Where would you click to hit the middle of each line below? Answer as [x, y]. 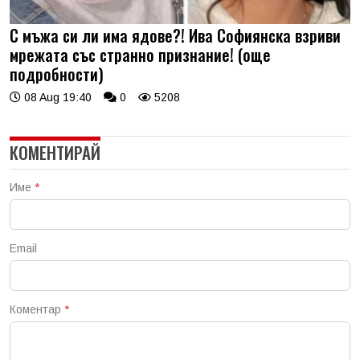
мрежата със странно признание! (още [140, 54]
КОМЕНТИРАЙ [55, 152]
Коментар [37, 309]
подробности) [57, 74]
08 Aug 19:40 [56, 97]
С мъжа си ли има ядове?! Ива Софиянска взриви [175, 35]
